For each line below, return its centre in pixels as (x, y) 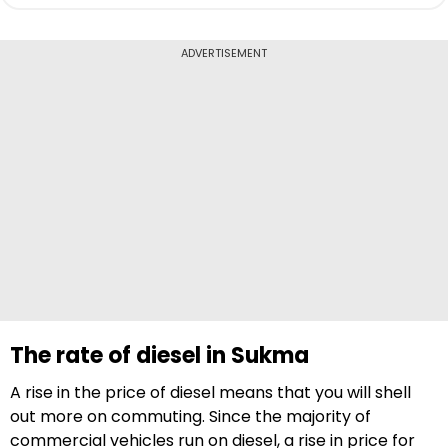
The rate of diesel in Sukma (159, 355)
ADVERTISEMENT (224, 53)
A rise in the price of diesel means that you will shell (210, 392)
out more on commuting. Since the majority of (190, 416)
